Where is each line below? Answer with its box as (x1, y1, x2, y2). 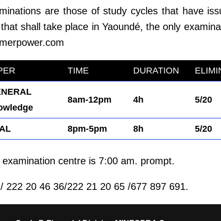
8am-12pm (68, 94, 111, 105)
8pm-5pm (68, 123, 107, 134)
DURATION (133, 65, 179, 75)
